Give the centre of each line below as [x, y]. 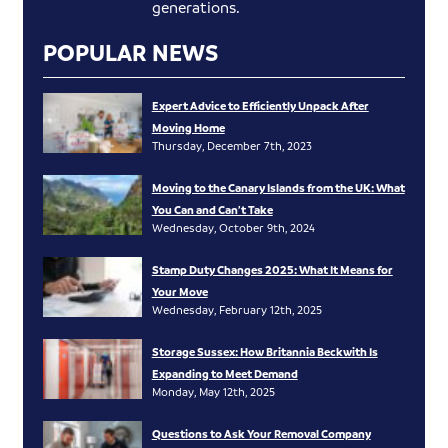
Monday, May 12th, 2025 [213, 392]
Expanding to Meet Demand [224, 374]
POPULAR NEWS [131, 53]
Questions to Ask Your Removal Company [261, 434]
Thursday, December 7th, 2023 [231, 146]
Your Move [179, 292]
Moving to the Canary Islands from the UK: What [278, 188]
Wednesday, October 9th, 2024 [233, 228]
